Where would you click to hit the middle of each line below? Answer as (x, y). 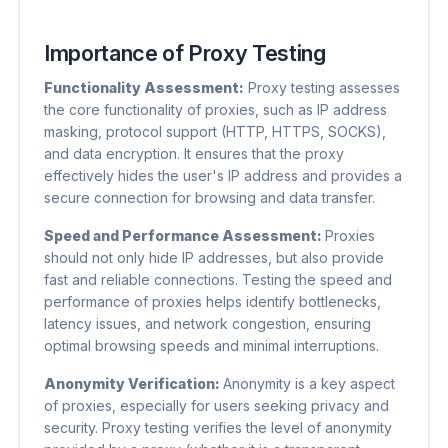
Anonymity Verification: (133, 384)
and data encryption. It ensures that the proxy (194, 154)
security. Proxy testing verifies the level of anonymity (218, 428)
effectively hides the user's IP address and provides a (223, 176)
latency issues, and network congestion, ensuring (207, 324)
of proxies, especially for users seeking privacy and (216, 406)
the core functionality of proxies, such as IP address (215, 110)
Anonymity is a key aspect (309, 384)
